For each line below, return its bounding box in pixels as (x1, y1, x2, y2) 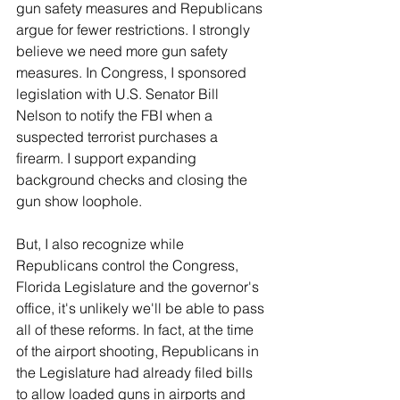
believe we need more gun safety (16, 41, 231, 60)
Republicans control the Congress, (16, 255, 242, 274)
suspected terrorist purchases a (16, 127, 221, 146)
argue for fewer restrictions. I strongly (16, 20, 254, 38)
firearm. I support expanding (16, 148, 200, 167)
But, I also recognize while (16, 234, 187, 253)
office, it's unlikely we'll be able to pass (16, 298, 268, 317)
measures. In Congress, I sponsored (16, 62, 250, 81)
